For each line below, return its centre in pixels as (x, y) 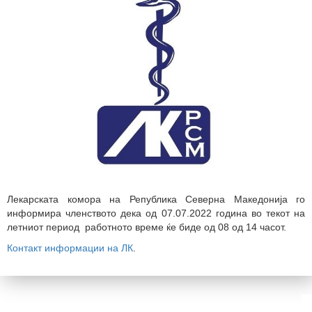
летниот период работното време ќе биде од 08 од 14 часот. (147, 227)
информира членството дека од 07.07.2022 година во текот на (156, 213)
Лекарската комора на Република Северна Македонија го (156, 199)
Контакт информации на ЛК (70, 248)
